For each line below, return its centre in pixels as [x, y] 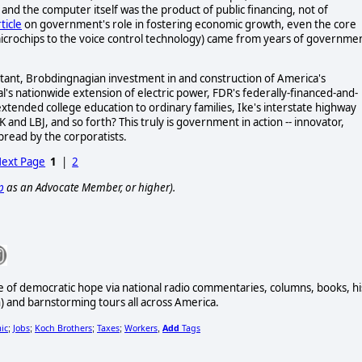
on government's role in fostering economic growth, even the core [189, 24]
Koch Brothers [63, 328]
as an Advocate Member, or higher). [90, 187]
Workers [141, 328]
